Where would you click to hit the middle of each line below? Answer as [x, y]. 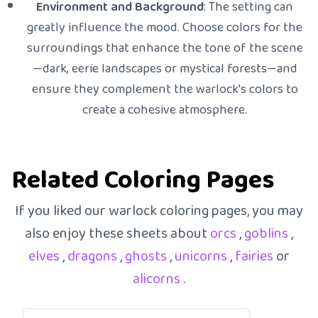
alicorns [158, 280]
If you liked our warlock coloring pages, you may [159, 212]
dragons [94, 257]
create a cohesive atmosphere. [165, 110]
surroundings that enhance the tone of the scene [165, 49]
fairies [256, 257]
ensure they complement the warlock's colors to [165, 90]
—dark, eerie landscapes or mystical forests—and [165, 69]
